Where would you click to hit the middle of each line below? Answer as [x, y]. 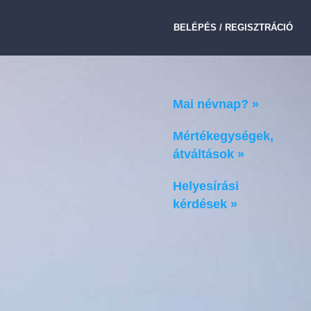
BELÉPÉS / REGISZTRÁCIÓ [233, 27]
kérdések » [205, 204]
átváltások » [209, 154]
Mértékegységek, [223, 136]
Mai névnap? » [216, 104]
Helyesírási [206, 186]
